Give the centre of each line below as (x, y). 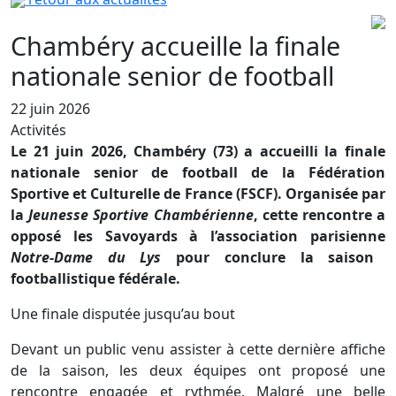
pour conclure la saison (268, 258)
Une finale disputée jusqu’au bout (123, 314)
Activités (38, 130)
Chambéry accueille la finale (175, 46)
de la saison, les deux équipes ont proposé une (198, 371)
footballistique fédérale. (95, 279)
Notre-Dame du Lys (86, 258)
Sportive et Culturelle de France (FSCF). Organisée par (198, 194)
